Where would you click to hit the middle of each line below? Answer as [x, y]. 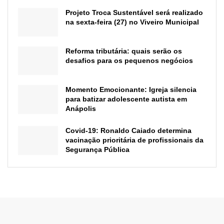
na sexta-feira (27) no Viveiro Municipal [132, 22]
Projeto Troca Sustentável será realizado [134, 13]
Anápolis [81, 109]
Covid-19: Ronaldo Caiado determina [128, 131]
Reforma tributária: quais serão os [124, 51]
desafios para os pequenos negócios [129, 61]
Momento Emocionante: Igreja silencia [131, 90]
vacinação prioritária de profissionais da [134, 140]
